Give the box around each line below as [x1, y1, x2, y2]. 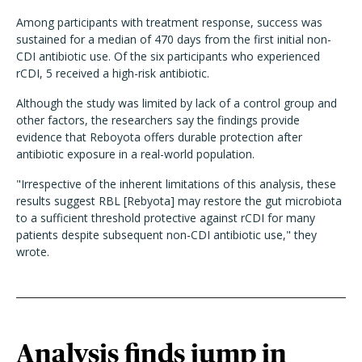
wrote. [16, 244, 49, 259]
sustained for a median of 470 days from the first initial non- [16, 32, 331, 47]
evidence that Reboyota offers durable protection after [16, 129, 302, 145]
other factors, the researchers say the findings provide [16, 112, 300, 128]
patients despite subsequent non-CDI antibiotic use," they [16, 227, 317, 242]
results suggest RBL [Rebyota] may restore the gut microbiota [16, 193, 342, 208]
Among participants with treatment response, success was [16, 15, 322, 30]
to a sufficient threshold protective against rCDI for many [16, 210, 315, 225]
